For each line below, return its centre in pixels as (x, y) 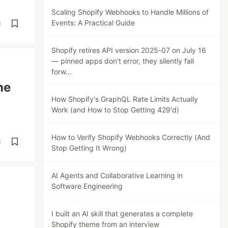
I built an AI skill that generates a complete (122, 213)
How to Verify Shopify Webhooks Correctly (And (131, 137)
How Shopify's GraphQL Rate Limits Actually (125, 99)
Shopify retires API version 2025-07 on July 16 (129, 50)
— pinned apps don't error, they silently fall (123, 61)
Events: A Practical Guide (93, 23)
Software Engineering (87, 186)
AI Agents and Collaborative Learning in (117, 175)
